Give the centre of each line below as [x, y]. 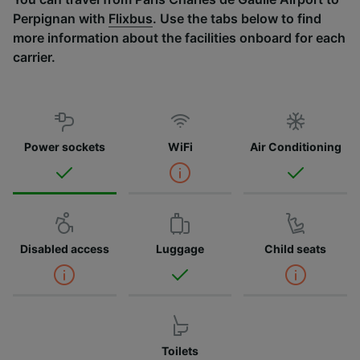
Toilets [180, 350]
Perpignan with [61, 18]
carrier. [34, 57]
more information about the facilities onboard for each [179, 37]
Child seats [296, 248]
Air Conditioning [295, 146]
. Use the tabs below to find [237, 18]
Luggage [180, 248]
